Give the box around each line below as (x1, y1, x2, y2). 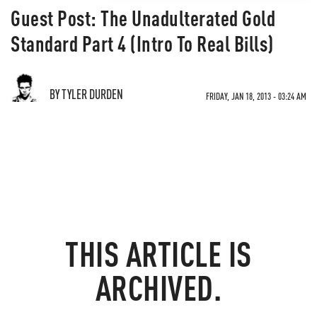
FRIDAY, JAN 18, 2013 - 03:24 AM (206, 90, 306, 102)
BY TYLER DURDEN (50, 86, 123, 102)
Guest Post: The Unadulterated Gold (11, 4, 275, 31)
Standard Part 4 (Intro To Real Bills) (11, 30, 274, 57)
